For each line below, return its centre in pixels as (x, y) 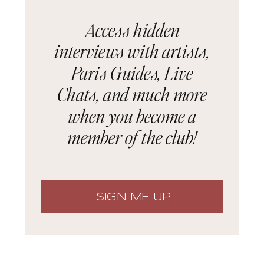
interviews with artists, (132, 51)
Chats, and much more (132, 94)
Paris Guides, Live (132, 72)
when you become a (132, 115)
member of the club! (132, 137)
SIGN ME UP (134, 198)
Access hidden (132, 29)
